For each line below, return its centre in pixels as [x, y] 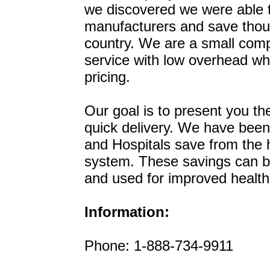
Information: [127, 212]
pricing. [107, 77]
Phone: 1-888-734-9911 [159, 246]
